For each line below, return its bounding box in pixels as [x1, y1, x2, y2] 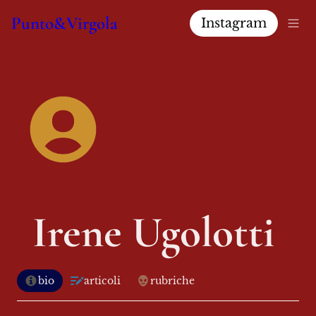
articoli [84, 274, 121, 287]
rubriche [150, 274, 195, 287]
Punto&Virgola [11, 12, 118, 34]
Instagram [201, 15, 267, 31]
